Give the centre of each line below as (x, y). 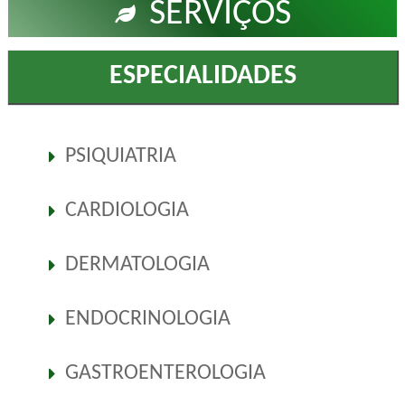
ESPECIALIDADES (202, 76)
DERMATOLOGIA (137, 265)
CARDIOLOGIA (127, 211)
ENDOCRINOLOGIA (147, 320)
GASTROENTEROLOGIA (165, 374)
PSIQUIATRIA (120, 157)
